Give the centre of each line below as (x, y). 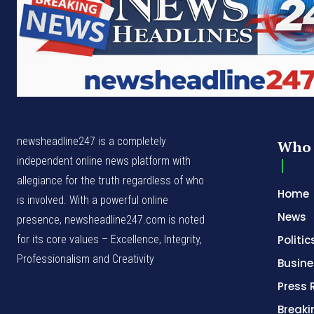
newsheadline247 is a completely (91, 141)
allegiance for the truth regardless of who (110, 180)
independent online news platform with (104, 161)
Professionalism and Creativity (86, 259)
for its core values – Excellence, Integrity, (109, 239)
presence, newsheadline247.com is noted (111, 219)
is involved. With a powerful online (93, 200)
